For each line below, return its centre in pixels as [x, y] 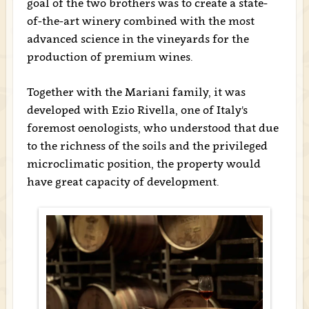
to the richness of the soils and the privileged [147, 146]
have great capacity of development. [123, 181]
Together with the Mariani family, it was [136, 92]
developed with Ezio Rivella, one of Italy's [137, 110]
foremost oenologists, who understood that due [152, 128]
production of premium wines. [110, 57]
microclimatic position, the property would [143, 163]
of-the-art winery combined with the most [140, 21]
